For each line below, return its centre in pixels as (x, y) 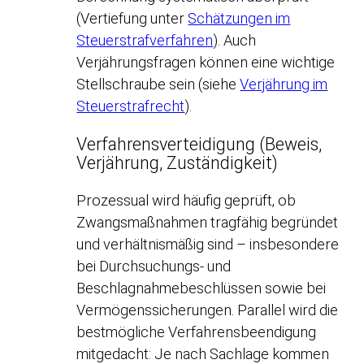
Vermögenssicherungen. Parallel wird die (208, 310)
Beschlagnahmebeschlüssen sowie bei (201, 288)
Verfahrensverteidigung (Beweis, (199, 144)
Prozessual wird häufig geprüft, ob (186, 201)
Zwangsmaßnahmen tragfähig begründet (208, 223)
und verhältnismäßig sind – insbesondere (208, 245)
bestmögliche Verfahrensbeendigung (197, 332)
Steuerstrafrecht (131, 106)
